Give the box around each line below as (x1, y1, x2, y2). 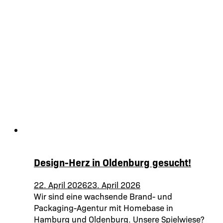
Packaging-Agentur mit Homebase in (34, 202, 173, 214)
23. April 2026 (87, 179, 140, 191)
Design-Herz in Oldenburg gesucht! (34, 155, 191, 169)
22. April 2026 (34, 179, 87, 191)
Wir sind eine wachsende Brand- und (34, 190, 172, 202)
